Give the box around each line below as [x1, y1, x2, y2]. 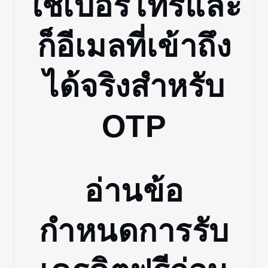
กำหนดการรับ [39, 214, 229, 249]
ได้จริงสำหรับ [43, 68, 225, 103]
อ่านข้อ [84, 173, 184, 209]
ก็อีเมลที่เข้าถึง [36, 28, 232, 63]
